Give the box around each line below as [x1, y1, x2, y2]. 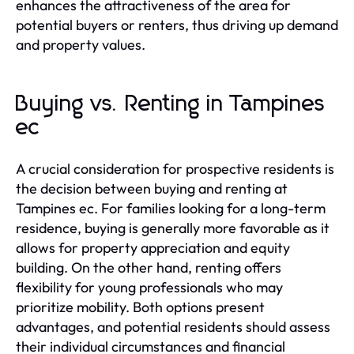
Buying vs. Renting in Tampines [16, 92, 326, 115]
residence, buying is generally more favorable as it [16, 218, 330, 237]
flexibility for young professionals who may [16, 277, 283, 296]
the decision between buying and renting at [16, 179, 288, 198]
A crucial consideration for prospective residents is [16, 159, 334, 178]
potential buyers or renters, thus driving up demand [16, 15, 338, 34]
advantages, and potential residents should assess [16, 317, 330, 336]
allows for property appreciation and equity [16, 238, 290, 257]
